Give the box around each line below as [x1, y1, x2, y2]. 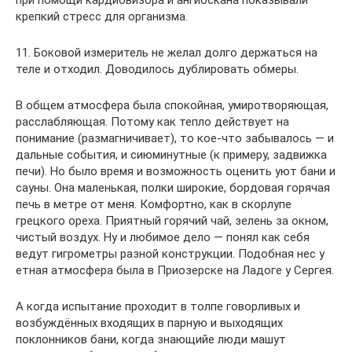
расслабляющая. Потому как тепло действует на [16, 115, 289, 129]
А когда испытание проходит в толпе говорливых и [16, 299, 300, 313]
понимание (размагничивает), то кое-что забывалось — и [16, 131, 334, 145]
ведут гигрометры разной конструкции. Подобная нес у [16, 247, 324, 261]
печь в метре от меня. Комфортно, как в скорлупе [16, 197, 291, 211]
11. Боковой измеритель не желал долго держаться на [16, 46, 317, 60]
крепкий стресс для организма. [16, 9, 188, 24]
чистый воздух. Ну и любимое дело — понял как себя [16, 230, 310, 244]
